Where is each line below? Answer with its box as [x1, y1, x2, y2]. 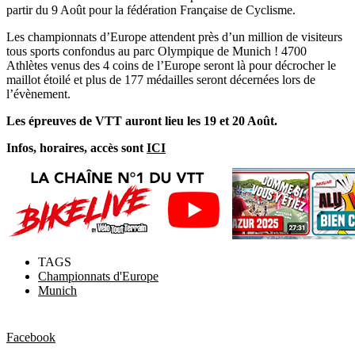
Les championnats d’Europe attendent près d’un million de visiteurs [6, 29, 342, 44]
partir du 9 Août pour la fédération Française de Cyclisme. [6, 2, 296, 17]
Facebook [6, 330, 55, 344]
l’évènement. [6, 86, 71, 101]
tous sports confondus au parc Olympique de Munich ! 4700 [6, 44, 307, 58]
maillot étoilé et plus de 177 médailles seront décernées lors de [6, 72, 315, 86]
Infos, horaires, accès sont [6, 140, 143, 155]
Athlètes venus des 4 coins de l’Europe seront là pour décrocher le [6, 58, 336, 72]
